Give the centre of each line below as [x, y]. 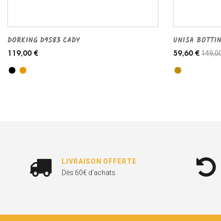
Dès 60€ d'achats [89, 173]
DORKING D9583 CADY [43, 41]
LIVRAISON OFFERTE [99, 162]
